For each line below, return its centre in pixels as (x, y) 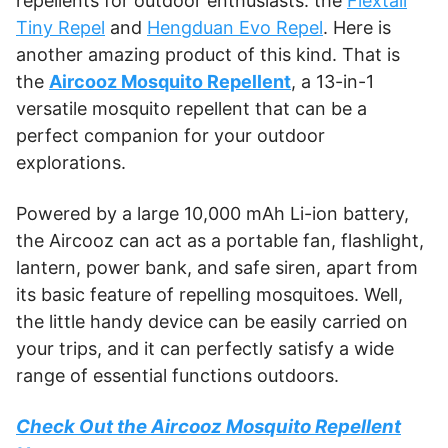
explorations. (71, 163)
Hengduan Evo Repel (235, 28)
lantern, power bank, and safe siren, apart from (217, 268)
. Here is (357, 28)
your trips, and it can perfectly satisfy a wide (205, 349)
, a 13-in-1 (332, 82)
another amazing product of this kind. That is (208, 55)
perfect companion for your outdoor (170, 136)
